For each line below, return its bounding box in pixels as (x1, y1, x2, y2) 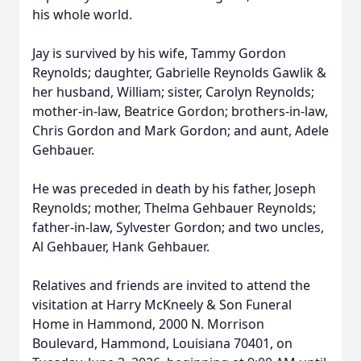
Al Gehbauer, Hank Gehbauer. (32, 238, 210, 255)
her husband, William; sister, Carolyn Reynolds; (32, 83, 314, 101)
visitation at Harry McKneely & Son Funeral (32, 296, 292, 313)
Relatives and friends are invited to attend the (32, 276, 310, 294)
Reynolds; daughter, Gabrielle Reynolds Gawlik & (32, 64, 326, 81)
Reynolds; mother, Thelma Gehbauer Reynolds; (32, 199, 316, 217)
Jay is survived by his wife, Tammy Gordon (32, 44, 286, 62)
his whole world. (32, 6, 132, 23)
